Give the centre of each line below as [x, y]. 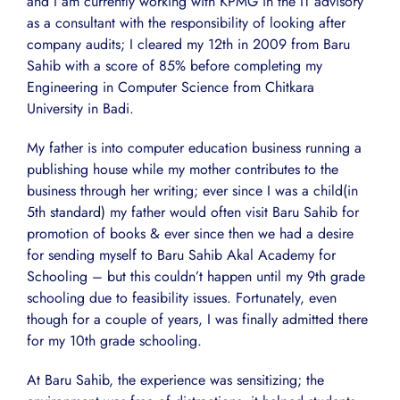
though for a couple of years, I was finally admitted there [197, 320]
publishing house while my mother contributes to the [183, 170]
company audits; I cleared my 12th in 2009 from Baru [188, 45]
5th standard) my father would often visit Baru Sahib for [193, 212]
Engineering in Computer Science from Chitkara [171, 87]
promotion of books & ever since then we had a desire [190, 234]
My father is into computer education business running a [194, 148]
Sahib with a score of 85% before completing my [175, 66]
